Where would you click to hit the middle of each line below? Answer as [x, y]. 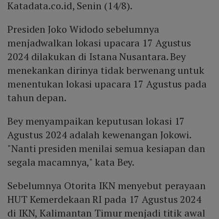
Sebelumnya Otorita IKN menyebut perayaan [107, 186]
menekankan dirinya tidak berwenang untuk [106, 70]
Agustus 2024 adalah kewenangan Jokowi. [99, 135]
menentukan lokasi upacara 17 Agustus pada [107, 84]
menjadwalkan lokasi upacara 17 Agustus [99, 43]
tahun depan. [37, 98]
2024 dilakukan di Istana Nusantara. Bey [97, 57]
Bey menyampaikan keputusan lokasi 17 [96, 121]
